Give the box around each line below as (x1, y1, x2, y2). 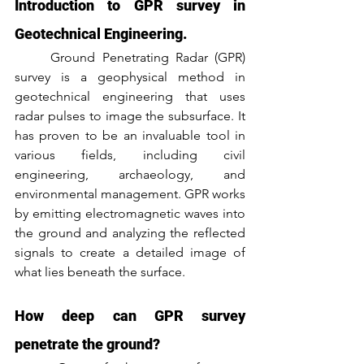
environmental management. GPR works (15, 185, 245, 201)
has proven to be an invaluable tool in (15, 127, 245, 143)
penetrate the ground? (15, 335, 160, 353)
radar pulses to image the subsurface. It (15, 107, 245, 123)
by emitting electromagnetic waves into (15, 205, 245, 221)
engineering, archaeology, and (15, 166, 245, 182)
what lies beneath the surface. (15, 263, 185, 279)
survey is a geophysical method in (15, 68, 245, 84)
